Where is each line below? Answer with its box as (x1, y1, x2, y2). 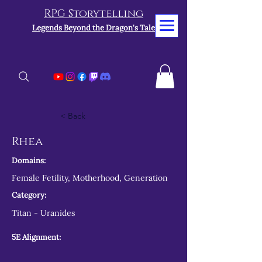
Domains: (12, 155, 46, 166)
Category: (12, 189, 46, 200)
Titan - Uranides (12, 207, 75, 218)
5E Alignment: (12, 232, 61, 242)
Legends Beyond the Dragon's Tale (32, 23, 155, 33)
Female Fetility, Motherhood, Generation (12, 172, 168, 183)
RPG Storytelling (44, 7, 143, 21)
